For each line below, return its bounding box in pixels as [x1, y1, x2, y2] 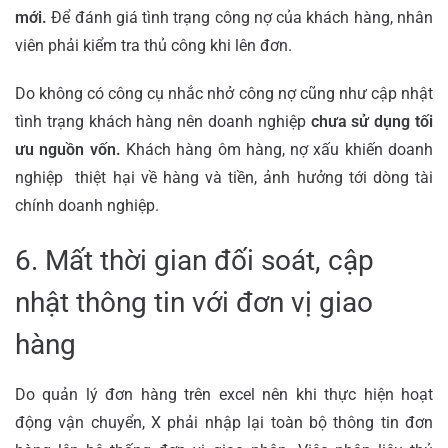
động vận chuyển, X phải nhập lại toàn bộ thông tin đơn [15, 412, 433, 432]
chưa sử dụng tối [310, 111, 434, 131]
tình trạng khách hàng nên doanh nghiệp [15, 111, 311, 131]
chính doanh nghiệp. [15, 195, 159, 215]
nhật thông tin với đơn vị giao [15, 285, 373, 319]
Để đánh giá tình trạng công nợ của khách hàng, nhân [47, 7, 433, 27]
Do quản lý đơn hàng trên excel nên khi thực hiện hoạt [15, 384, 433, 404]
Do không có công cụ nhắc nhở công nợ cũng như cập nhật [15, 83, 433, 103]
